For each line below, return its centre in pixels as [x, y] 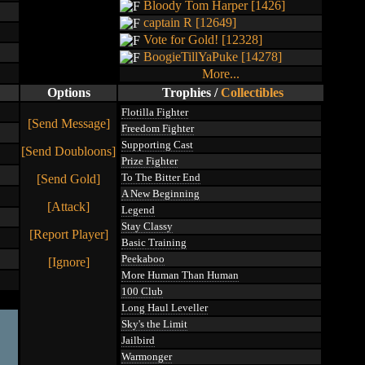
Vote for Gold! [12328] [203, 40]
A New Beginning [161, 193]
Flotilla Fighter [155, 112]
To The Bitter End [161, 177]
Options [68, 92]
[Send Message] [68, 123]
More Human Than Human [180, 275]
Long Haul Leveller [165, 308]
